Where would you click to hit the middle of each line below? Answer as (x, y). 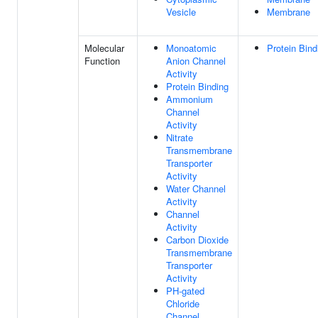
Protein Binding (197, 86)
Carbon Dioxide (197, 240)
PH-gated (185, 291)
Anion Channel (196, 61)
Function (102, 61)
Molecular (104, 48)
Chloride (183, 303)
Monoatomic (191, 48)
